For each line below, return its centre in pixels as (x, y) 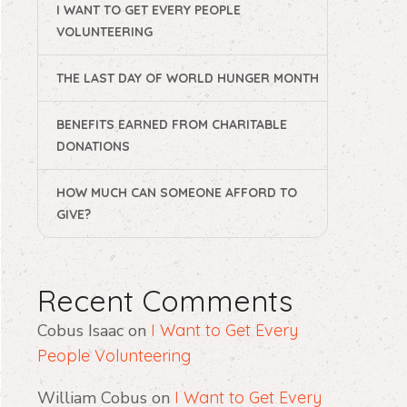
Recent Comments (165, 301)
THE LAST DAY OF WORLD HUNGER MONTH (188, 78)
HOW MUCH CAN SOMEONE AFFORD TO (177, 193)
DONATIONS (93, 146)
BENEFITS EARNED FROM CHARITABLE (172, 124)
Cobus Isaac (80, 331)
